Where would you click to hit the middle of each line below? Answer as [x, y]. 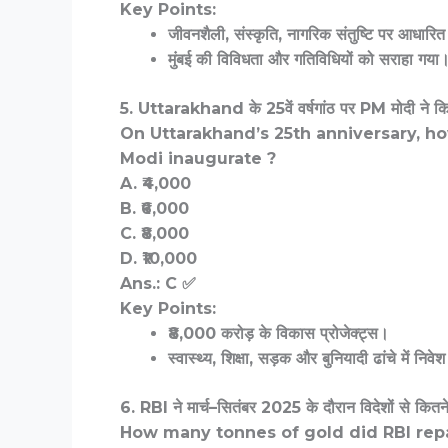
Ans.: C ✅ [158, 284]
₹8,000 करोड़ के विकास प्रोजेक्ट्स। [278, 334]
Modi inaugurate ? [198, 159]
